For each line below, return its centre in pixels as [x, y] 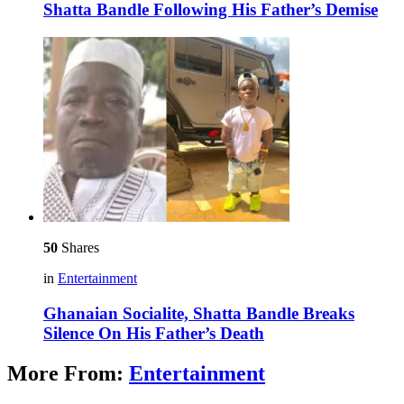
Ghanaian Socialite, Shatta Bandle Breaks [199, 313]
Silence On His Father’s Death [154, 333]
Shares [78, 248]
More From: [68, 373]
